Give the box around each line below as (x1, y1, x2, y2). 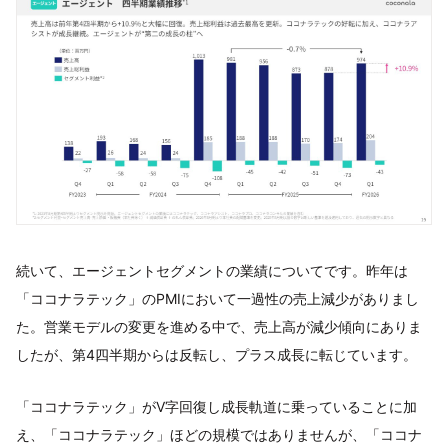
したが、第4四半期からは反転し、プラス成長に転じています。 (16, 346, 417, 364)
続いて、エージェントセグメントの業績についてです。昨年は (16, 262, 408, 280)
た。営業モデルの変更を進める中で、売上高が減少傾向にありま (16, 318, 422, 336)
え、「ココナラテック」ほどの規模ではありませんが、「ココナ (16, 426, 422, 444)
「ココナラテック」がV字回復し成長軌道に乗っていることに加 (16, 398, 417, 416)
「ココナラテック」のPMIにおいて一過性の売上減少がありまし (16, 290, 419, 308)
